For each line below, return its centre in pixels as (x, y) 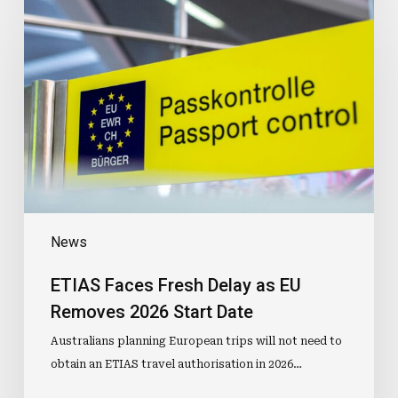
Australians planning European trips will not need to (196, 342)
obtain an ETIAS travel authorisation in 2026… (176, 365)
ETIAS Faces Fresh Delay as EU (175, 286)
